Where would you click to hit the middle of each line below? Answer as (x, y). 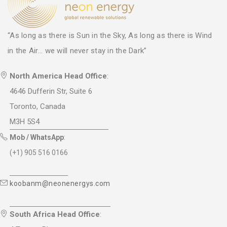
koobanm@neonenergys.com (60, 184)
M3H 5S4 (25, 122)
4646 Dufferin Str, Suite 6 (51, 91)
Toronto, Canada (37, 107)
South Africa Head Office (55, 215)
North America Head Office (58, 76)
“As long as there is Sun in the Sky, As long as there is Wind (110, 36)
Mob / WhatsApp (37, 138)
